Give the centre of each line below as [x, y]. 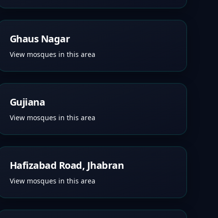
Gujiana [27, 102]
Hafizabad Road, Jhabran [67, 165]
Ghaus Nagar [40, 39]
